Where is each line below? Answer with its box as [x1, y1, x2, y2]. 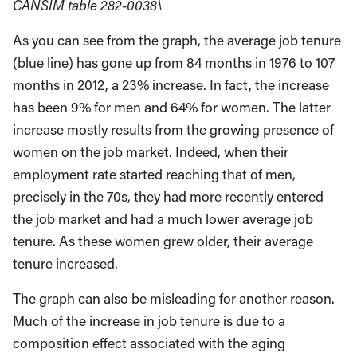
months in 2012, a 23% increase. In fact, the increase [13, 75, 329, 94]
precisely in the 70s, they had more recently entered [13, 186, 324, 206]
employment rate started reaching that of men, [13, 164, 296, 183]
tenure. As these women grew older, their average [13, 231, 313, 250]
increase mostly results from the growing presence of [13, 120, 334, 139]
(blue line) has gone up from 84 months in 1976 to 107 [13, 53, 335, 72]
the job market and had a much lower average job [13, 209, 313, 228]
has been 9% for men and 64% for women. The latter [13, 97, 331, 116]
